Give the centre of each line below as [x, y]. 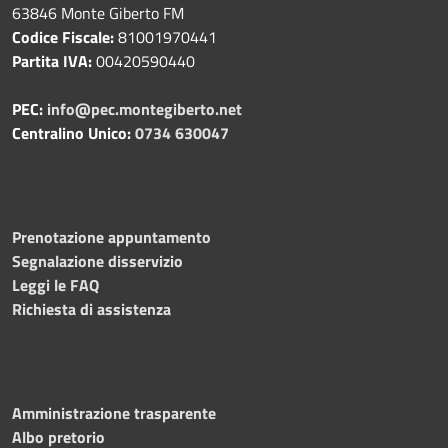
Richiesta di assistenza [91, 308]
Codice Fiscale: [65, 36]
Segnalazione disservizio [97, 260]
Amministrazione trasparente [114, 412]
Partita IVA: [54, 60]
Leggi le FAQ [55, 284]
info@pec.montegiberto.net [144, 108]
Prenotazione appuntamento [111, 236]
